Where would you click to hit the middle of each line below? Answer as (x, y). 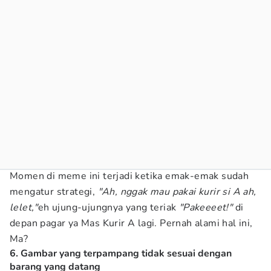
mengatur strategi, (54, 192)
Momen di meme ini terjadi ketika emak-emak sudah (129, 176)
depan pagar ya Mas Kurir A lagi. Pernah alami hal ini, (131, 223)
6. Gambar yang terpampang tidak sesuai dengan (121, 253)
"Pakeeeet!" (206, 207)
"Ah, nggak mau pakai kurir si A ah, (177, 192)
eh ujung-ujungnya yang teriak (108, 207)
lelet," (24, 207)
